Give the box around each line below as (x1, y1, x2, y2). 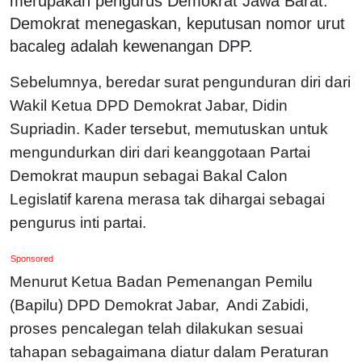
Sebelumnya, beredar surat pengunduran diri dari (10, 73, 351, 90)
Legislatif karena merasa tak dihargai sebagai (10, 190, 325, 208)
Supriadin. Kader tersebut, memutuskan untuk (10, 120, 328, 137)
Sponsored (11, 253, 54, 263)
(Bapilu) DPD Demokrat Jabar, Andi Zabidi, (10, 296, 309, 314)
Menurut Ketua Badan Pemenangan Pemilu (10, 272, 313, 290)
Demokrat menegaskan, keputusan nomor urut (10, 14, 345, 32)
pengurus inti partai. (10, 213, 146, 231)
